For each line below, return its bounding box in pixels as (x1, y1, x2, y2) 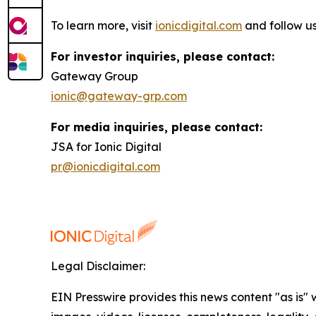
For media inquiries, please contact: (51, 119, 262, 134)
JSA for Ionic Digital (51, 139, 162, 154)
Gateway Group (51, 68, 138, 83)
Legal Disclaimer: (51, 258, 145, 273)
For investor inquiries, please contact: (51, 49, 274, 63)
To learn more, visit (51, 18, 155, 32)
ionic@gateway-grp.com (51, 88, 187, 103)
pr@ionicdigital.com (51, 159, 160, 174)
